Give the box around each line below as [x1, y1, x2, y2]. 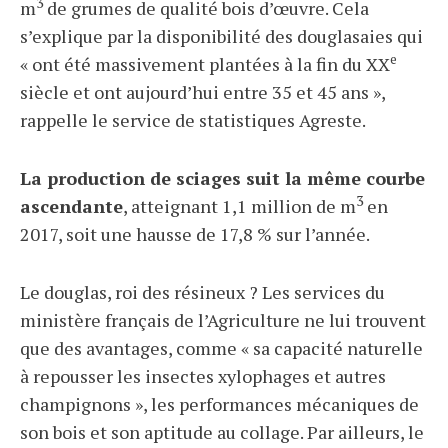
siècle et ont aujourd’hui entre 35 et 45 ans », [20, 80, 385, 104]
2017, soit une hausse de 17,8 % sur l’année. [20, 222, 370, 246]
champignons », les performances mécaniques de [20, 392, 419, 416]
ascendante [20, 194, 123, 218]
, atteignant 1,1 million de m [123, 194, 356, 218]
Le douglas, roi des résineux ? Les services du [20, 280, 385, 304]
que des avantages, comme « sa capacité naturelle [20, 336, 423, 360]
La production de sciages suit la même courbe [20, 166, 425, 190]
